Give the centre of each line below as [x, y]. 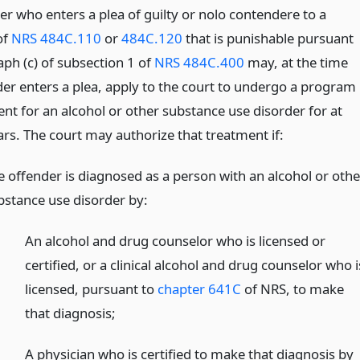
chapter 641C [200, 288]
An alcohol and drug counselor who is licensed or [176, 240]
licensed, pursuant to [92, 288]
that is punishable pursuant [268, 39]
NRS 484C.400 [199, 63]
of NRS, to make [293, 288]
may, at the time [296, 63]
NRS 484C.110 [56, 39]
